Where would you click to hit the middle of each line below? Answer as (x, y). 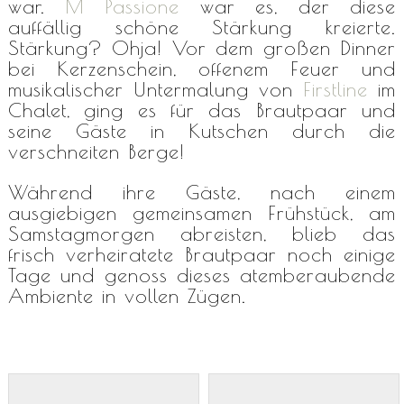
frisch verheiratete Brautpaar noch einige (202, 254)
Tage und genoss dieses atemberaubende (202, 275)
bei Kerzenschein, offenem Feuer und (202, 68)
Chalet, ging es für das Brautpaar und (202, 110)
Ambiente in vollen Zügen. (127, 295)
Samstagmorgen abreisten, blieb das (202, 233)
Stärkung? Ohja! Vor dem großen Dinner (202, 47)
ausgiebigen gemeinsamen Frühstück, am (202, 212)
